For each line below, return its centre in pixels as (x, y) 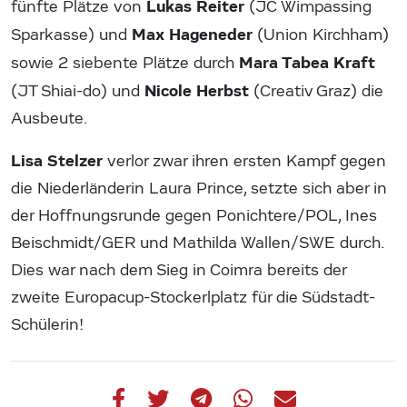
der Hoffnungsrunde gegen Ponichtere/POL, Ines (194, 215)
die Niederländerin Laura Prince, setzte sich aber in (199, 188)
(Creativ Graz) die (316, 91)
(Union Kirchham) (321, 35)
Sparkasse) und (71, 35)
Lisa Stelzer (57, 160)
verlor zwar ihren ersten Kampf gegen (244, 161)
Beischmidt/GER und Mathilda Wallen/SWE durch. (198, 243)
